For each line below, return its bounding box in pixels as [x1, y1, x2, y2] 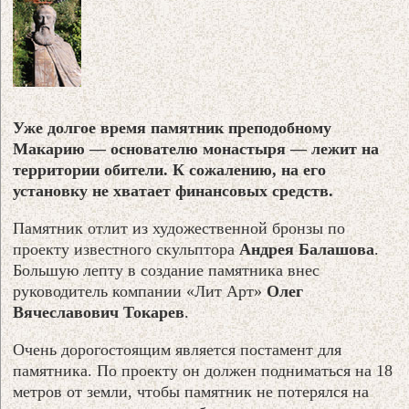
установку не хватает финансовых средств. [13, 181, 334, 200]
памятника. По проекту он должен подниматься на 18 [13, 361, 393, 380]
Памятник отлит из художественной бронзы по [13, 218, 346, 237]
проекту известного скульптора [13, 239, 240, 258]
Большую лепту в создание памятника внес [13, 260, 320, 279]
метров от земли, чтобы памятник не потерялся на [13, 382, 370, 401]
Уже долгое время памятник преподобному [13, 118, 332, 137]
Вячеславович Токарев [13, 302, 185, 321]
